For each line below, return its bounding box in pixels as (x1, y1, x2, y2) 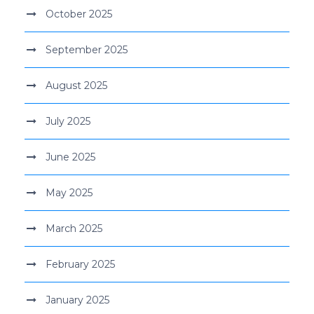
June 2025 (46, 150, 95, 163)
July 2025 (46, 114, 90, 128)
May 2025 (46, 186, 93, 199)
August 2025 (46, 78, 107, 92)
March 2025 (46, 221, 102, 235)
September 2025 (46, 43, 128, 56)
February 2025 (46, 257, 115, 271)
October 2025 (46, 7, 112, 20)
